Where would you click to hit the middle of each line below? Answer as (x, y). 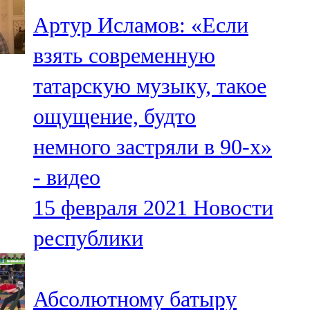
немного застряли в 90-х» (153, 147)
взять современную (124, 56)
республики (88, 238)
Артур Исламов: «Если (141, 25)
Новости (233, 208)
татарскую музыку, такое (150, 86)
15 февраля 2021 (110, 208)
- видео (67, 177)
